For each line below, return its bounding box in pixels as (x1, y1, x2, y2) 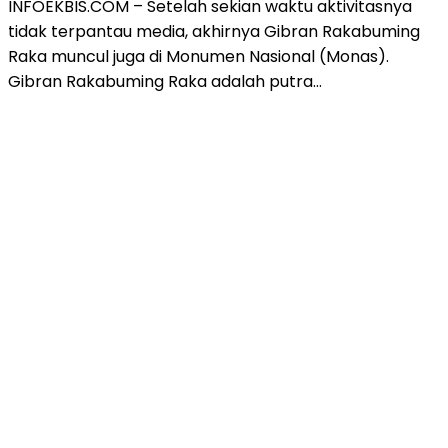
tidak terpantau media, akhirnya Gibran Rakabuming (8, 20, 420, 44)
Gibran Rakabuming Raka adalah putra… (8, 70, 322, 94)
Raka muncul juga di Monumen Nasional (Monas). (8, 45, 389, 69)
